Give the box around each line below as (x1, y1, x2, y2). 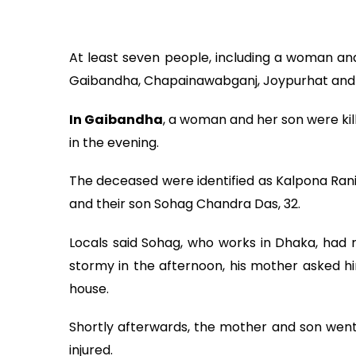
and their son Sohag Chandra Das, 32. (69, 195, 300, 214)
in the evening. (69, 133, 159, 152)
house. (69, 279, 109, 298)
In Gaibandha (69, 110, 163, 129)
